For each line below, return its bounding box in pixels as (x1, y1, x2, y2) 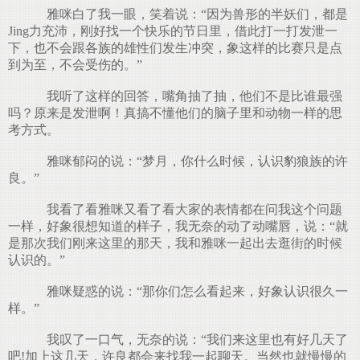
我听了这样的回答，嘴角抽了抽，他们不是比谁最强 (34, 89, 342, 103)
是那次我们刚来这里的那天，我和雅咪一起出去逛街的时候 (8, 236, 342, 250)
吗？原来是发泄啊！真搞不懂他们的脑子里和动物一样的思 (8, 106, 342, 120)
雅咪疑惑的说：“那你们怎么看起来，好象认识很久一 (34, 284, 348, 298)
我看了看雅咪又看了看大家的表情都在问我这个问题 (34, 202, 342, 216)
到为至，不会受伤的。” (8, 58, 142, 72)
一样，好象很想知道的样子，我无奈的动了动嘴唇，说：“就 (8, 219, 348, 233)
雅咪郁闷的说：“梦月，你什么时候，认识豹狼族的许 (34, 154, 348, 168)
